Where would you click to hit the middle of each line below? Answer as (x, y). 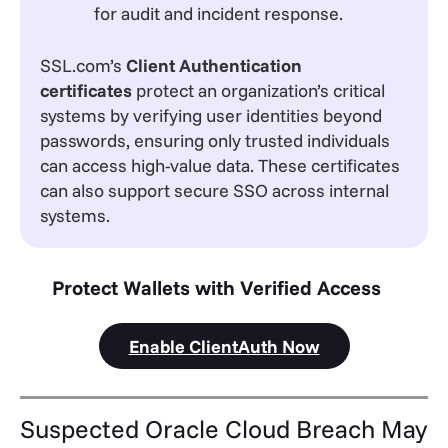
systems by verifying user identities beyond (211, 116)
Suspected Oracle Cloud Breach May (223, 429)
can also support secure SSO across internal (214, 191)
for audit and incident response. (220, 14)
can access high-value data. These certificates (220, 166)
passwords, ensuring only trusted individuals (215, 141)
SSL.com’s (83, 66)
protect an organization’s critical (258, 91)
